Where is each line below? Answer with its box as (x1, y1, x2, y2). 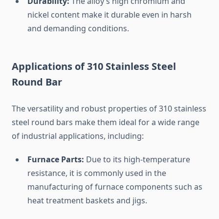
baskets (86, 195, 116, 206)
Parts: (61, 154, 84, 165)
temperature (143, 154, 190, 165)
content (51, 9, 82, 21)
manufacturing (27, 181, 85, 193)
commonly (84, 168, 125, 179)
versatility (27, 103, 65, 114)
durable (111, 9, 142, 21)
